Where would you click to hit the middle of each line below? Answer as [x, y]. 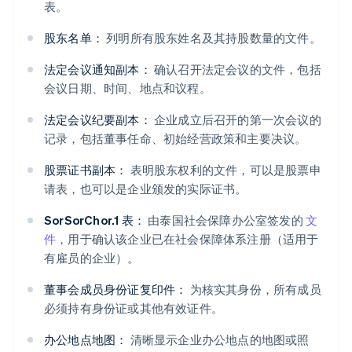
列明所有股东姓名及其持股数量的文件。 [213, 38]
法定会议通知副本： [98, 70]
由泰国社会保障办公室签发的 [225, 220]
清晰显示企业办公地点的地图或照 [218, 340]
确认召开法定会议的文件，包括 [236, 70]
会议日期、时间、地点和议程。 [128, 88]
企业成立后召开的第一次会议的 [236, 120]
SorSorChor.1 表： [95, 220]
